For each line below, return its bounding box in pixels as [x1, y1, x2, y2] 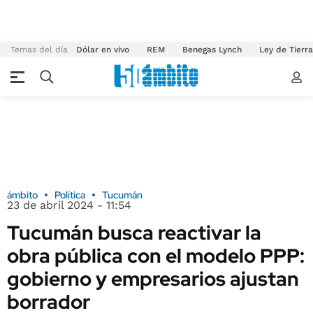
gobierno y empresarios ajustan [7, 265, 299, 292]
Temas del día [10, 45, 68, 54]
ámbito [7, 189, 38, 201]
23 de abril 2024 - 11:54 [7, 198, 131, 212]
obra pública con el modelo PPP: [7, 242, 305, 269]
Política [54, 189, 85, 201]
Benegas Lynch [182, 45, 242, 54]
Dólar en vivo [76, 45, 129, 54]
